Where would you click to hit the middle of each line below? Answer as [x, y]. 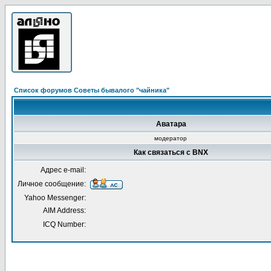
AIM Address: [64, 211]
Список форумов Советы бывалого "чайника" [92, 90]
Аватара [171, 124]
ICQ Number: [64, 224]
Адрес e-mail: [63, 170]
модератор [171, 138]
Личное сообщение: [52, 184]
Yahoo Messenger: [55, 198]
